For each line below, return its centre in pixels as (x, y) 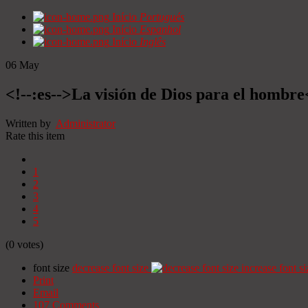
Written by (31, 123)
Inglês (153, 42)
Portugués (162, 17)
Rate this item (35, 135)
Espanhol (160, 29)
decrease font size (110, 267)
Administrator (86, 123)
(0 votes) (24, 244)
